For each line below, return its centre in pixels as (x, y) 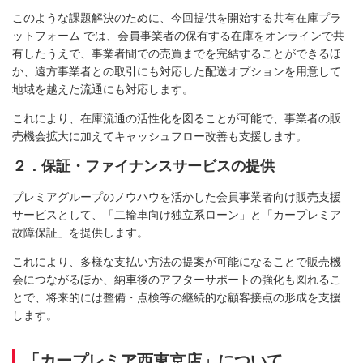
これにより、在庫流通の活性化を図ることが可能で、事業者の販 (177, 119)
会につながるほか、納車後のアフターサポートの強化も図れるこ (177, 280)
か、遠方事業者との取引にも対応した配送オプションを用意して (177, 72)
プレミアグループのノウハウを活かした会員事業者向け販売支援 (177, 197)
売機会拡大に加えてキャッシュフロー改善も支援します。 (160, 137)
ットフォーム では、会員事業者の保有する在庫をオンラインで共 (178, 36)
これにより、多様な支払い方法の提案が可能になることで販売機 (177, 262)
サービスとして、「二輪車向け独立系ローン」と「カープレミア (177, 215)
